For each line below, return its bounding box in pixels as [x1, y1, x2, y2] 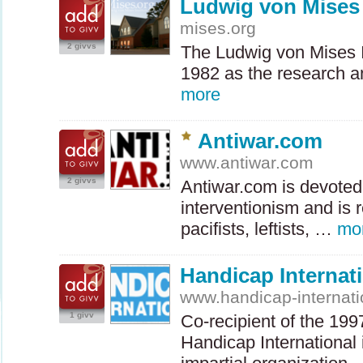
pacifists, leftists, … [181, 219, 337, 239]
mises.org [180, 19, 257, 37]
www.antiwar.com [180, 153, 314, 172]
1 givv [70, 310, 94, 319]
